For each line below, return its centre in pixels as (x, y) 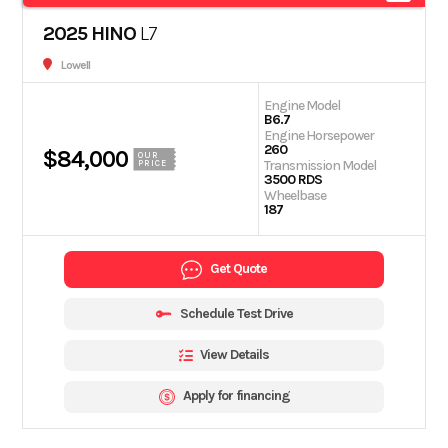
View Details (234, 355)
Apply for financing (236, 396)
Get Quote (238, 268)
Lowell (76, 65)
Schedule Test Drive (236, 313)
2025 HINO (90, 34)
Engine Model (302, 106)
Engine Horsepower (319, 136)
